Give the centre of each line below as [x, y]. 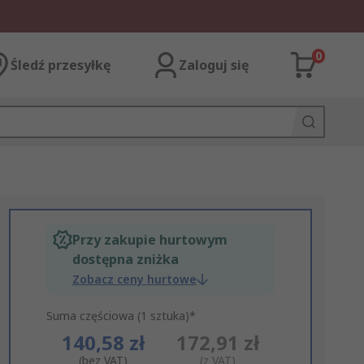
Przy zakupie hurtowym [149, 240]
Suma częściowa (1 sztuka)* [121, 316]
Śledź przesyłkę [61, 65]
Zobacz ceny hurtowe [134, 279]
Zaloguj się [214, 65]
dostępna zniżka [125, 259]
